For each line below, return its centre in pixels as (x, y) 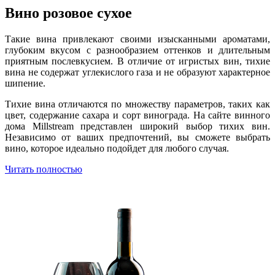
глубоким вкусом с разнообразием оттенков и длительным (137, 50)
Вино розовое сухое (68, 13)
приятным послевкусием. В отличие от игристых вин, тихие (137, 61)
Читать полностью (44, 169)
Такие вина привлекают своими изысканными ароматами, (137, 39)
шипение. (25, 83)
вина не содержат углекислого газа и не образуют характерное (137, 72)
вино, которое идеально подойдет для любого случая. (117, 148)
